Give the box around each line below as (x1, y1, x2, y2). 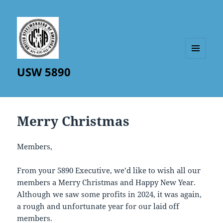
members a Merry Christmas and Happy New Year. (17, 177, 196, 188)
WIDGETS (185, 75, 214, 84)
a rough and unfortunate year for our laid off (17, 201, 180, 212)
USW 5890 (17, 64, 71, 80)
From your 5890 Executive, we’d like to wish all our (17, 165, 201, 176)
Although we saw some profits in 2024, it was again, (17, 189, 202, 200)
